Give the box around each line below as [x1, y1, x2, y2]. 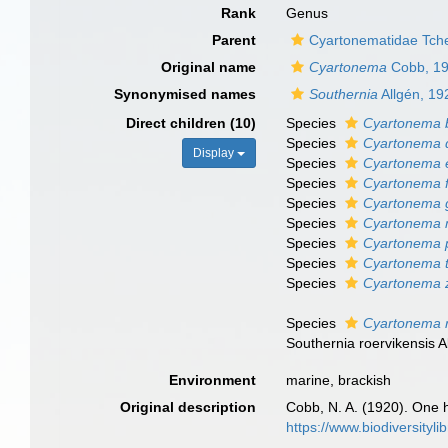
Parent [212, 32, 257, 48]
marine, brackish [286, 372, 392, 388]
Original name [161, 59, 257, 75]
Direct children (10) [126, 115, 257, 131]
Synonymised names [114, 86, 257, 102]
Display [193, 146, 238, 160]
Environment [169, 372, 257, 388]
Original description [120, 399, 257, 415]
